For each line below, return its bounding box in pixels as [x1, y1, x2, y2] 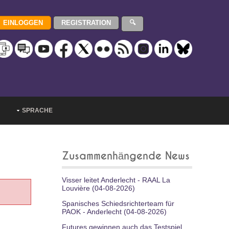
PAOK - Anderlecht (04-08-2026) [62, 208, 167, 216]
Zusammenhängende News [62, 151, 190, 162]
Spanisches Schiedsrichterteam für [62, 199, 174, 208]
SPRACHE [22, 107, 53, 114]
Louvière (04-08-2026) [62, 184, 135, 192]
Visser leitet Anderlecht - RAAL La [62, 176, 170, 184]
